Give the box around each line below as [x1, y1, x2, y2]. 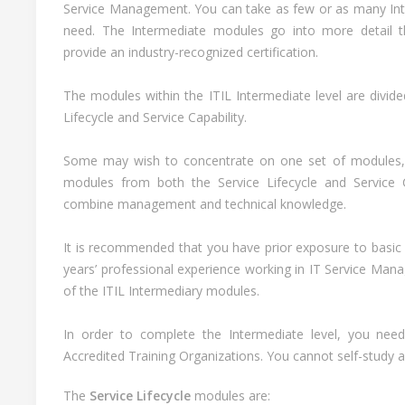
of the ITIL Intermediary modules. [63, 282, 259, 299]
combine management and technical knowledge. [63, 195, 346, 212]
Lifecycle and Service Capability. [63, 108, 247, 126]
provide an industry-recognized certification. [63, 43, 318, 61]
